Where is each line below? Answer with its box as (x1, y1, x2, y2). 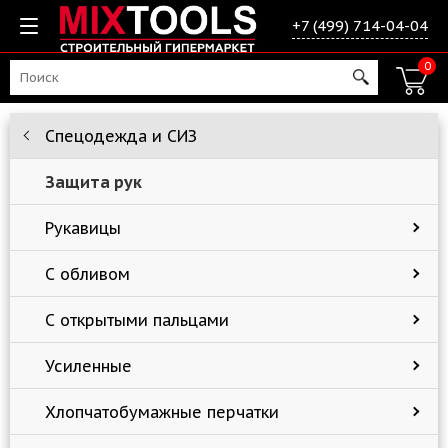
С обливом (45, 263, 130, 284)
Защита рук (45, 171, 142, 192)
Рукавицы (45, 217, 121, 238)
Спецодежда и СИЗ (45, 125, 197, 146)
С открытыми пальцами (45, 309, 229, 330)
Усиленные (45, 355, 132, 376)
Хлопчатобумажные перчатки (45, 401, 279, 422)
